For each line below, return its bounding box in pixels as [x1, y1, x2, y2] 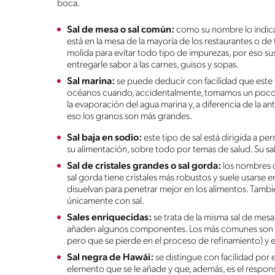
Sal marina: [67, 76, 115, 87]
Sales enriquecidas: [67, 212, 152, 223]
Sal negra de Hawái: [67, 252, 153, 263]
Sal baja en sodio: [67, 133, 142, 143]
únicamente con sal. [67, 196, 144, 206]
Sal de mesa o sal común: [67, 25, 176, 35]
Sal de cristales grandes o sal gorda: [67, 161, 221, 171]
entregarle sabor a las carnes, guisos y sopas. [67, 60, 239, 70]
